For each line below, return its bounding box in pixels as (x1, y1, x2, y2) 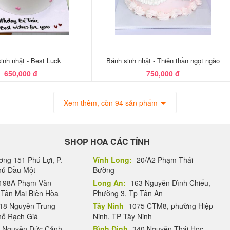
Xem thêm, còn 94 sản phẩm (64, 98, 158, 108)
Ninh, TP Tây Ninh (93, 211, 152, 221)
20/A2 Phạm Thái (135, 155, 193, 165)
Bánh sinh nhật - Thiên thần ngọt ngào (106, 55, 220, 65)
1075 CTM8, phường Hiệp (126, 201, 213, 211)
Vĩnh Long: (93, 155, 132, 165)
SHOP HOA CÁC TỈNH (65, 136, 150, 147)
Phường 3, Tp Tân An (93, 188, 163, 198)
